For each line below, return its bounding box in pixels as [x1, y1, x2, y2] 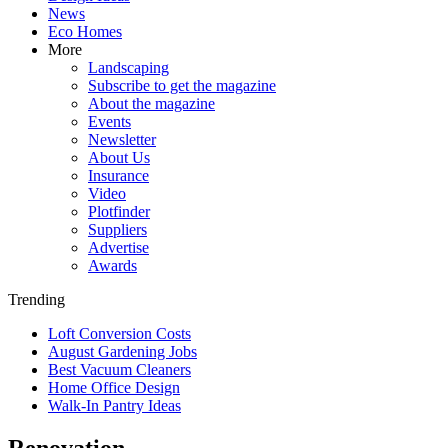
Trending [8, 291, 65, 308]
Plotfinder [88, 203, 150, 220]
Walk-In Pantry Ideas [48, 397, 181, 414]
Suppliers [88, 221, 147, 238]
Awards [88, 257, 137, 274]
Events [88, 113, 131, 130]
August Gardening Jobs [48, 343, 197, 360]
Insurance [88, 167, 149, 184]
